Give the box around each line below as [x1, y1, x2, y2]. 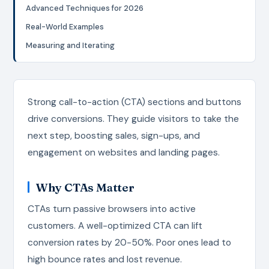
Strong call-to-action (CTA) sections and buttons [27, 95, 241, 108]
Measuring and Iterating [26, 40, 115, 51]
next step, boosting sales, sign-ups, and [27, 129, 200, 142]
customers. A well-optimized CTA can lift [27, 219, 202, 232]
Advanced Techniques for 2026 [26, 3, 144, 14]
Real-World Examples [26, 22, 104, 32]
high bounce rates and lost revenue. [27, 253, 182, 265]
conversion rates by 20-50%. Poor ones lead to [27, 236, 231, 249]
